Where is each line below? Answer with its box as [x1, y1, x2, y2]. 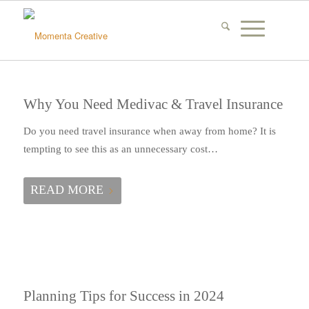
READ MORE [30, 182, 103, 197]
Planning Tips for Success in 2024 [23, 287, 224, 304]
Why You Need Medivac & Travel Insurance [23, 96, 283, 112]
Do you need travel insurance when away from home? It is [23, 126, 276, 137]
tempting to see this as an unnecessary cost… [23, 143, 218, 155]
